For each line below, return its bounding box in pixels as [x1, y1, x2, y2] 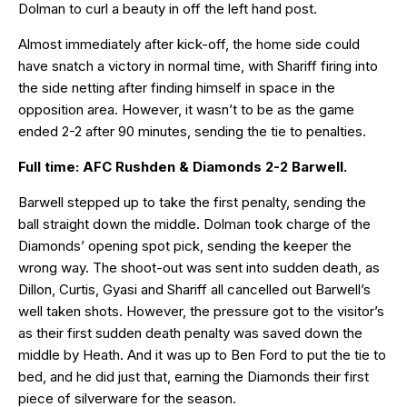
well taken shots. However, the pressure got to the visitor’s [18, 302, 384, 320]
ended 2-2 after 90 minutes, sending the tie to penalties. [18, 122, 366, 140]
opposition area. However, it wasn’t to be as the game [18, 100, 354, 118]
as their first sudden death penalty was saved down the [18, 323, 362, 342]
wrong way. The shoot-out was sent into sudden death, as [18, 258, 380, 276]
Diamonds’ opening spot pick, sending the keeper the [18, 236, 352, 254]
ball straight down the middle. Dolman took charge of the [18, 214, 371, 233]
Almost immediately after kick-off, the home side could [18, 35, 360, 53]
